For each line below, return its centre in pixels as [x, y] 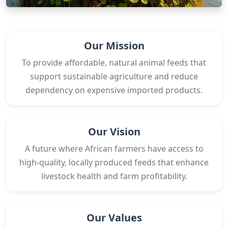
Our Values [114, 218]
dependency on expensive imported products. [114, 90]
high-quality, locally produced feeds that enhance [114, 162]
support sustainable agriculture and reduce [114, 76]
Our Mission [114, 46]
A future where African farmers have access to [114, 149]
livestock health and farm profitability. [114, 176]
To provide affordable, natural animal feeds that [114, 63]
